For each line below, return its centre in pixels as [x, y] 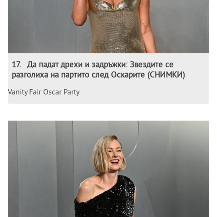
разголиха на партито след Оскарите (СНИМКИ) [98, 75]
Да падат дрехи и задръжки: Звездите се [100, 64]
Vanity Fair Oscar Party [44, 92]
